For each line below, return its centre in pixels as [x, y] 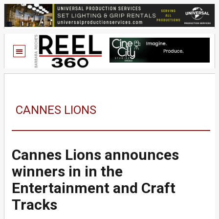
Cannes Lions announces [95, 154]
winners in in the [67, 171]
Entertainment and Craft [94, 188]
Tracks [34, 204]
